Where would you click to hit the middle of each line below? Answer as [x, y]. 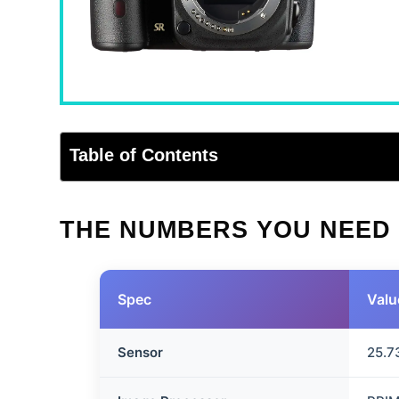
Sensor [141, 352]
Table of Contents [144, 155]
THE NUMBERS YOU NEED [226, 230]
